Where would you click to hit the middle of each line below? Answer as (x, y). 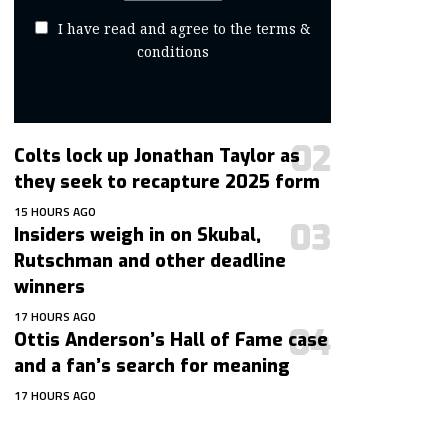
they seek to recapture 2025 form (167, 182)
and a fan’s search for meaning (152, 366)
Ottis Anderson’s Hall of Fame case (171, 340)
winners (50, 287)
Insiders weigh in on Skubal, (138, 235)
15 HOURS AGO (55, 212)
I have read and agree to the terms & (183, 29)
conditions (172, 52)
